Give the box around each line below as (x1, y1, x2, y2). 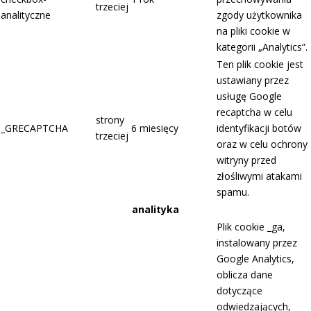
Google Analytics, (217, 252, 294, 266)
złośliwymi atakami (217, 169, 302, 183)
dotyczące (217, 284, 262, 298)
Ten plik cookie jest (217, 58, 303, 72)
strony (96, 113, 124, 127)
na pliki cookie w (217, 24, 290, 38)
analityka (132, 203, 179, 217)
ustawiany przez (217, 74, 289, 87)
